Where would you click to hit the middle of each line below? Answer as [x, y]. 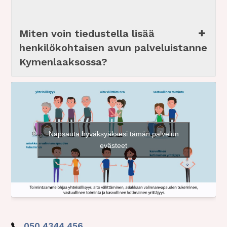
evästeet [113, 145]
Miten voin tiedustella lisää [87, 34]
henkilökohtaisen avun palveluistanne [113, 48]
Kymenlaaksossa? [64, 62]
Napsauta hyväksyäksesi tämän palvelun [113, 134]
